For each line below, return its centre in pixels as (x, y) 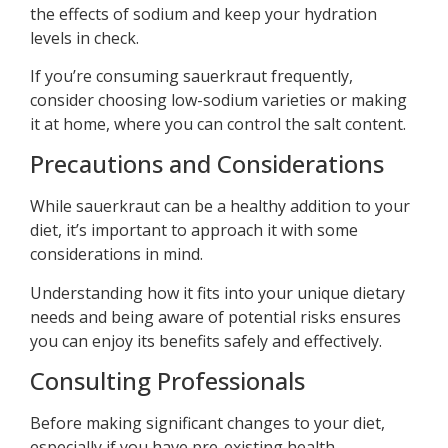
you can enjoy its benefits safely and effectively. (206, 340)
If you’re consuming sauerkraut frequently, (191, 75)
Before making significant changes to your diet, (207, 423)
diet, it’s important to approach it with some (194, 230)
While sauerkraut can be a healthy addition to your (220, 206)
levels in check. (84, 37)
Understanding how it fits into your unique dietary (217, 292)
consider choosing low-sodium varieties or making (218, 99)
